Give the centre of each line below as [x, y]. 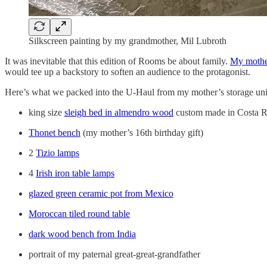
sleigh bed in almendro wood [119, 112]
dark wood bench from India [82, 234]
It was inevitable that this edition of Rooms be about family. [117, 61]
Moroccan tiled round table [79, 213]
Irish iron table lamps [75, 173]
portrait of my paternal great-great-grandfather [114, 254]
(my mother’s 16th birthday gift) [142, 132]
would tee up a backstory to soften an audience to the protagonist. [128, 72]
